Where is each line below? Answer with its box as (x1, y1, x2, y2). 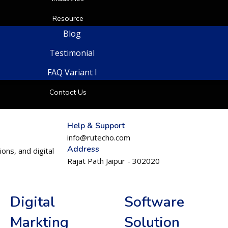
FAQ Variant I (47, 67, 97, 78)
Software (124, 192, 184, 212)
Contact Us (49, 88, 87, 97)
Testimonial (49, 47, 95, 59)
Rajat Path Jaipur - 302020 (67, 156, 160, 166)
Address (67, 144, 99, 155)
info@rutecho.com (67, 132, 130, 142)
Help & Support (67, 120, 125, 131)
